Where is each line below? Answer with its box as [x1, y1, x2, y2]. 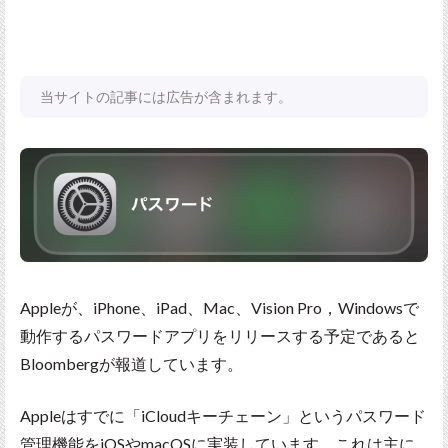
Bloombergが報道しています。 [20, 354, 243, 374]
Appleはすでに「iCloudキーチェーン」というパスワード [20, 406, 426, 426]
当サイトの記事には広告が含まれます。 [40, 88, 292, 105]
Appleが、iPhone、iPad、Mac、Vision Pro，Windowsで [20, 298, 419, 318]
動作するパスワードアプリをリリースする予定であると [20, 326, 420, 346]
